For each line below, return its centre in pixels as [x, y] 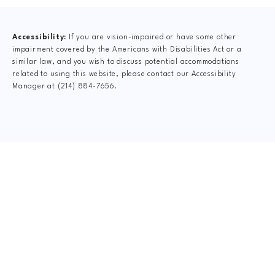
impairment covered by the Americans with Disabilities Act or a [127, 49]
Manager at [35, 86]
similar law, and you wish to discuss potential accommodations [126, 62]
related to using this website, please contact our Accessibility [124, 74]
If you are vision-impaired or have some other [152, 37]
